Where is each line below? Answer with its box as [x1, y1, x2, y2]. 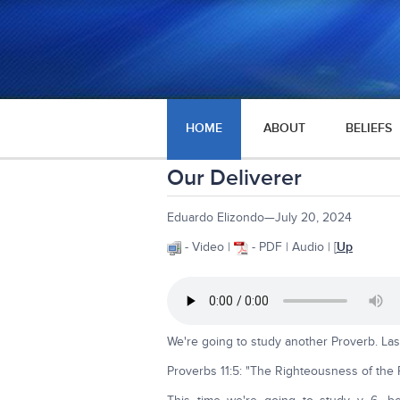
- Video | [181, 239, 234, 254]
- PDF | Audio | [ [248, 239, 337, 254]
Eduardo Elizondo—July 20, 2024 [167, 210, 352, 225]
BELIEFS [346, 121, 393, 136]
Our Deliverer [167, 164, 302, 192]
